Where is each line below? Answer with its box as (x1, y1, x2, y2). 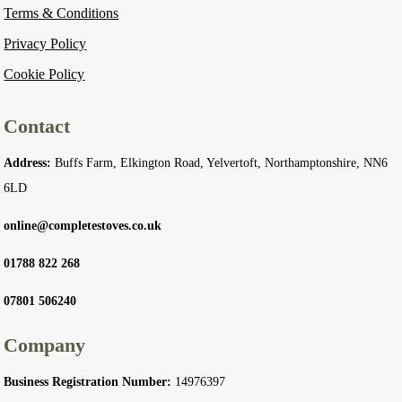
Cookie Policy (4, 66, 85, 82)
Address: (4, 155, 52, 170)
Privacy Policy (4, 35, 87, 51)
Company (4, 333, 86, 356)
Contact (4, 114, 71, 137)
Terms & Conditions (4, 4, 119, 21)
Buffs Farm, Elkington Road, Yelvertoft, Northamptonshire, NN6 (51, 155, 389, 170)
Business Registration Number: (4, 374, 172, 389)
